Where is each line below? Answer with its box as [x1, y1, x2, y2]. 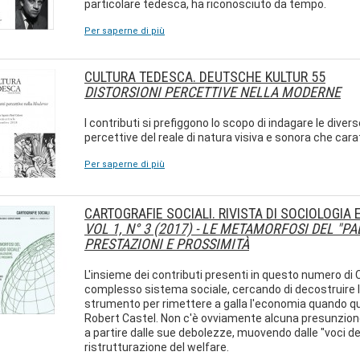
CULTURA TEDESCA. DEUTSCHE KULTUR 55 [84, 68, 325, 85]
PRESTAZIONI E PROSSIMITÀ [84, 235, 249, 252]
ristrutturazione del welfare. [84, 341, 229, 354]
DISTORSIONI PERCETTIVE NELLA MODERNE [84, 84, 341, 100]
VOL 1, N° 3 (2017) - [84, 220, 202, 237]
